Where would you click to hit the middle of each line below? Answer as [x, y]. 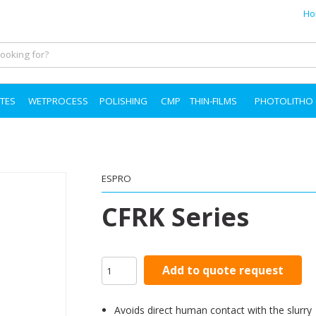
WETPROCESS [58, 101]
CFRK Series [175, 217]
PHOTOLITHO [284, 101]
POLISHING [123, 101]
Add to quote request [223, 270]
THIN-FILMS [213, 101]
